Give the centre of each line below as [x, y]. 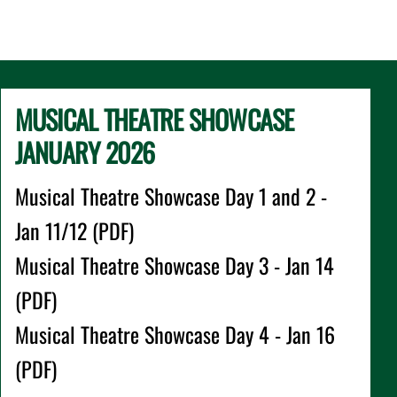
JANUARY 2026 [85, 152]
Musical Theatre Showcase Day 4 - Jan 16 [175, 334]
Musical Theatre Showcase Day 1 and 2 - [171, 196]
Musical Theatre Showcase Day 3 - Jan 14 [174, 265]
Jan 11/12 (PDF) [74, 230]
